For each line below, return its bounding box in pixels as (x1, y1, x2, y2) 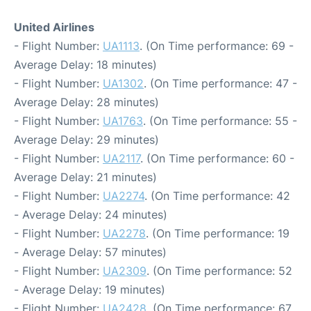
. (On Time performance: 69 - (140, 39, 294, 53)
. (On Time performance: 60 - (140, 151, 294, 166)
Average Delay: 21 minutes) (14, 170, 157, 185)
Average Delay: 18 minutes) (14, 58, 157, 72)
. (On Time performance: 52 (146, 264, 292, 278)
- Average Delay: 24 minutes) (14, 208, 167, 222)
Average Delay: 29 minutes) (14, 133, 159, 147)
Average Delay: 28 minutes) (14, 95, 159, 110)
